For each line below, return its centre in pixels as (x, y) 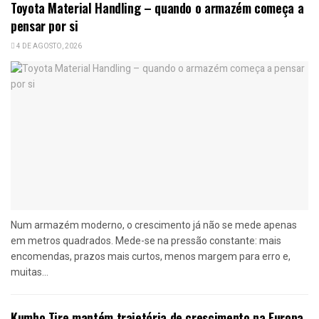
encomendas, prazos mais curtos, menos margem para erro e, (151, 256)
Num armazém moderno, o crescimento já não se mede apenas (154, 225)
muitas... (30, 272)
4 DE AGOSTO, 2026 (48, 46)
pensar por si (45, 25)
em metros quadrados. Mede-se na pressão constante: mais (146, 240)
